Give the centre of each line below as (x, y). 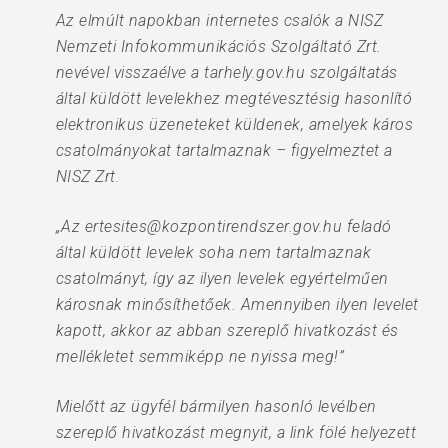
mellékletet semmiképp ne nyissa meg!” (200, 356)
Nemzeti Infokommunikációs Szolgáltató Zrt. (218, 46)
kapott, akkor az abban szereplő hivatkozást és (227, 330)
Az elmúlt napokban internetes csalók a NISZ (219, 20)
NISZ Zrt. (88, 176)
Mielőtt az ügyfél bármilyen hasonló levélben (216, 406)
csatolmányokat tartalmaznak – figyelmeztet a (224, 150)
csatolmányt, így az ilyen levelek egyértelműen (222, 278)
